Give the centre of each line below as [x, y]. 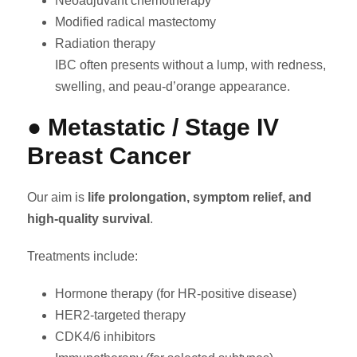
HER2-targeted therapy [120, 316]
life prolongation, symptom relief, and [200, 198]
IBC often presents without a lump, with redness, [190, 65]
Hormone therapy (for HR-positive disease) [176, 294]
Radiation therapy [105, 44]
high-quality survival [88, 219]
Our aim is [57, 198]
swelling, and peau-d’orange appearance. [173, 87]
